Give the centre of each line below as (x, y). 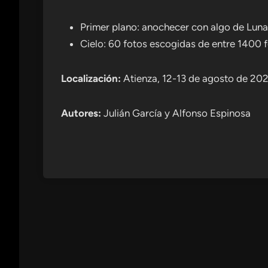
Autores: (81, 113)
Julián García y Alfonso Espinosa (176, 113)
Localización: (91, 79)
